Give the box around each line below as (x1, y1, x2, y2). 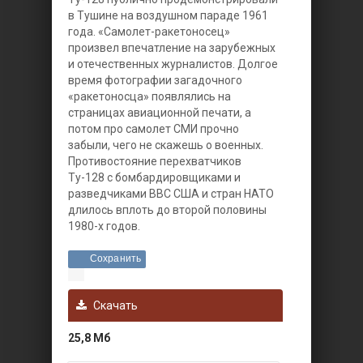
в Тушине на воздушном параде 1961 (68, 9, 268, 22)
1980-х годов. (68, 220, 140, 233)
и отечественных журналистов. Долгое (68, 58, 278, 70)
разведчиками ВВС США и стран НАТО (68, 187, 274, 200)
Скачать (91, 299, 138, 312)
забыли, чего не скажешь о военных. (68, 139, 263, 152)
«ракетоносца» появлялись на (68, 90, 231, 103)
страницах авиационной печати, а (68, 106, 251, 119)
